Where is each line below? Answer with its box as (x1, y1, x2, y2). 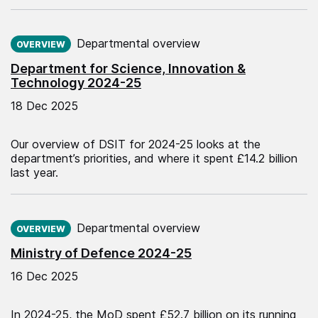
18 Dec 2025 (11, 98, 78, 113)
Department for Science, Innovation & (11, 60, 246, 76)
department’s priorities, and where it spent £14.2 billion (11, 150, 297, 165)
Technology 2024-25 (11, 75, 141, 90)
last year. (11, 165, 58, 180)
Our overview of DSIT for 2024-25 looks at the (11, 136, 261, 151)
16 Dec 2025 (11, 268, 78, 283)
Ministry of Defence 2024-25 (11, 245, 192, 261)
